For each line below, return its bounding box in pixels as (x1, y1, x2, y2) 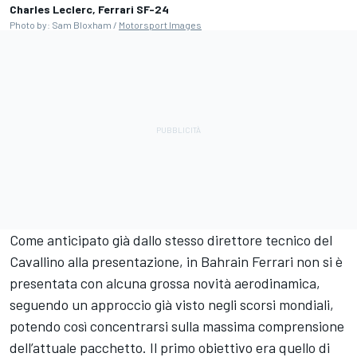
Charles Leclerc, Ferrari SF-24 (10, 2, 169, 16)
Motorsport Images (119, 18, 202, 30)
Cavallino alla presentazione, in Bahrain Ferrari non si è (10, 252, 343, 270)
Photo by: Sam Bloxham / (10, 18, 119, 30)
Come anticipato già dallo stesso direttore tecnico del (10, 230, 332, 249)
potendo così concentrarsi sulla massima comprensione (10, 316, 344, 335)
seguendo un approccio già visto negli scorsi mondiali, (10, 295, 334, 313)
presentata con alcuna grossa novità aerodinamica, (10, 273, 320, 292)
